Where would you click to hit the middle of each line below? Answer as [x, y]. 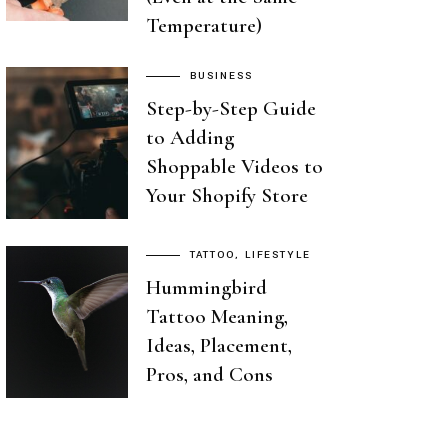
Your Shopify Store [227, 195]
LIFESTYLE [278, 254]
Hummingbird [206, 287]
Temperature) [204, 26]
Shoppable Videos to [234, 166]
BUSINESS [221, 75]
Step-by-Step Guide [231, 108]
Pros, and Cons [209, 374]
